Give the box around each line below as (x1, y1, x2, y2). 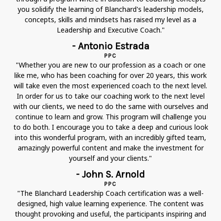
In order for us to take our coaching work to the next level (16, 91, 205, 101)
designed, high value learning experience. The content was (17, 198, 204, 208)
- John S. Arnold (76, 168, 145, 180)
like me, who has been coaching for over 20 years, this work (14, 70, 207, 80)
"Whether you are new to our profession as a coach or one (15, 60, 206, 70)
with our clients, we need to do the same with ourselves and (13, 101, 208, 111)
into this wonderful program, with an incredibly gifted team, (15, 132, 206, 142)
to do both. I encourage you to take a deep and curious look (13, 122, 208, 132)
